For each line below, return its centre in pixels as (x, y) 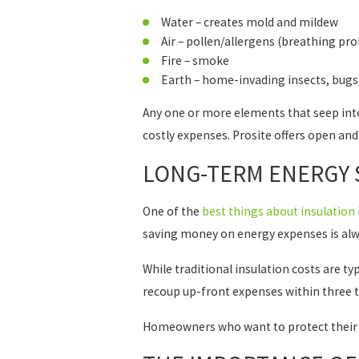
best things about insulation (278, 212)
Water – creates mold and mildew (250, 22)
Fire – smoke (196, 61)
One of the (172, 212)
